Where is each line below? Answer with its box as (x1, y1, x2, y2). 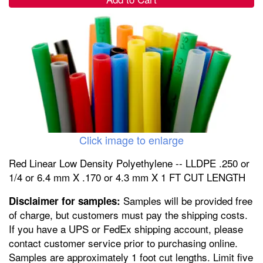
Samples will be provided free (120, 193, 252, 208)
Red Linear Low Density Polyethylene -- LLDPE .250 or (9, 155, 249, 170)
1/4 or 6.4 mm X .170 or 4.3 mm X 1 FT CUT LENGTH (9, 169, 245, 184)
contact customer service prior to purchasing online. (9, 235, 238, 250)
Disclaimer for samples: (9, 193, 120, 208)
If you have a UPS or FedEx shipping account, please (9, 221, 243, 236)
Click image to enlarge (79, 131, 184, 147)
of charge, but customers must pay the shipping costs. (9, 207, 248, 222)
